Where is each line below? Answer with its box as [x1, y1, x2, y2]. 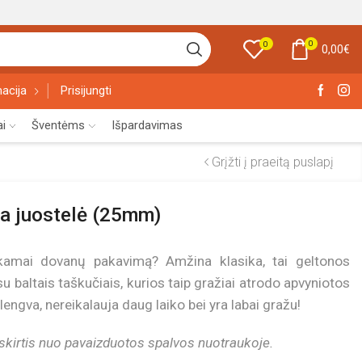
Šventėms [32, 117, 86, 133]
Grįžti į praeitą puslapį [212, 154, 334, 170]
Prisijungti [60, 83, 112, 99]
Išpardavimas [111, 117, 183, 133]
